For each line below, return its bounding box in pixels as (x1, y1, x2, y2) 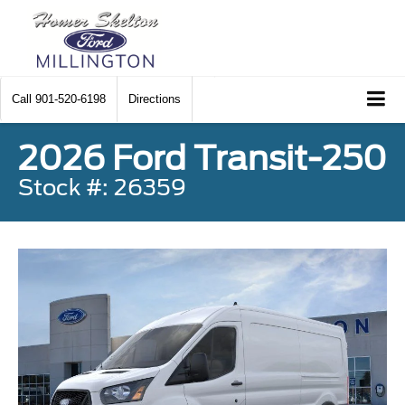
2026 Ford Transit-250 (18, 137, 387, 178)
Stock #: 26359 (18, 174, 186, 201)
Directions (128, 92, 181, 106)
